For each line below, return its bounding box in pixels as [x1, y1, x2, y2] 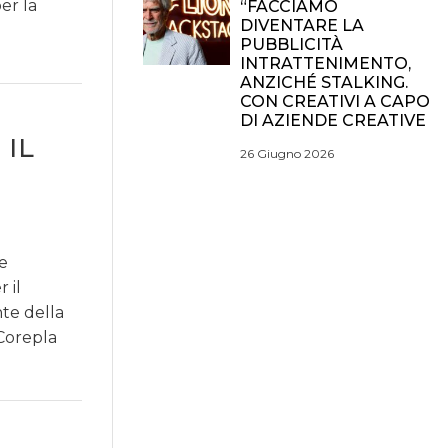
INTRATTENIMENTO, [240, 54, 411, 73]
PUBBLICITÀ [240, 35, 343, 54]
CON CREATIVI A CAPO [240, 92, 430, 111]
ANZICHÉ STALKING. [240, 73, 408, 92]
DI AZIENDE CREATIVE [240, 111, 426, 130]
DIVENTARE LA [240, 16, 364, 35]
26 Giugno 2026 [240, 146, 334, 161]
